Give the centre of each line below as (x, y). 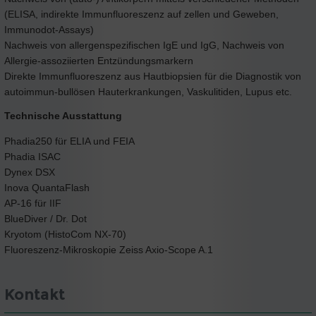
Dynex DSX (30, 172)
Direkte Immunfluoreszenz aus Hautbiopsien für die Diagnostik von (153, 76)
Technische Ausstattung (63, 115)
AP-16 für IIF (33, 203)
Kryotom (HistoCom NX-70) (65, 234)
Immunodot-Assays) (49, 29)
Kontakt (35, 294)
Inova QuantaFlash (47, 187)
